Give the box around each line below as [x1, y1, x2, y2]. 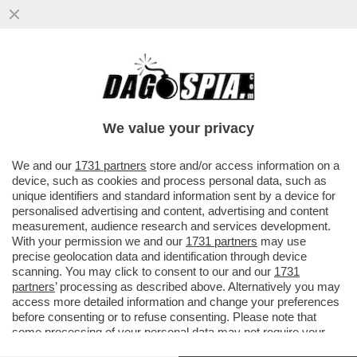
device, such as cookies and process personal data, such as [12, 174, 327, 187]
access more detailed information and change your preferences [12, 295, 339, 308]
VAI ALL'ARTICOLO [32, 138, 145, 152]
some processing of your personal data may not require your [12, 325, 325, 339]
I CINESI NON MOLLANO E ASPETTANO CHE [8, 71, 347, 89]
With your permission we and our [12, 234, 186, 248]
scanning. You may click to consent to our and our [12, 265, 274, 278]
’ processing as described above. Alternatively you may [55, 280, 340, 293]
